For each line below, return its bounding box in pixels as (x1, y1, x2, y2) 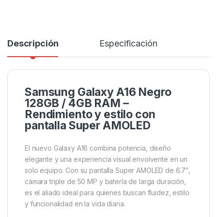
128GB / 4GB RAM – (25, 96, 129, 110)
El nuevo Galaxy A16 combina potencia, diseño (25, 144, 171, 153)
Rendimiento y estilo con (25, 108, 155, 122)
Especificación (99, 38, 157, 49)
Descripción (7, 38, 59, 49)
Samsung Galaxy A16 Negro (25, 85, 171, 99)
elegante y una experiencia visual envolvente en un (25, 155, 187, 164)
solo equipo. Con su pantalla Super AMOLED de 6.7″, (25, 166, 190, 175)
